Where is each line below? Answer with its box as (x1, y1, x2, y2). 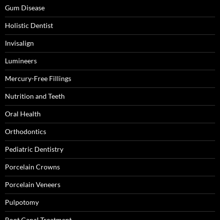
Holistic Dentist (5, 21, 53, 29)
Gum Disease (5, 3, 45, 12)
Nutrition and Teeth (5, 92, 65, 100)
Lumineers (5, 56, 37, 65)
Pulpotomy (5, 198, 39, 206)
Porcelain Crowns (5, 163, 60, 171)
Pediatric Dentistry (5, 145, 63, 153)
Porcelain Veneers (5, 180, 60, 189)
